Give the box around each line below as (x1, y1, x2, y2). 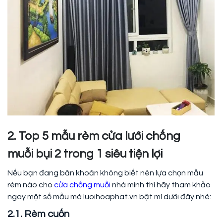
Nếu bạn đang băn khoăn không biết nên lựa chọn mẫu (7, 168, 203, 177)
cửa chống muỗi (54, 180, 111, 189)
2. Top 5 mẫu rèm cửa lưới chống (7, 129, 180, 142)
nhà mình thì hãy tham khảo (111, 180, 211, 189)
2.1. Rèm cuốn (7, 209, 69, 219)
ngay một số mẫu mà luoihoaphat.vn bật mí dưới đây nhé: (7, 192, 211, 201)
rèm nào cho (7, 180, 54, 189)
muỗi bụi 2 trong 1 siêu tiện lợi (7, 147, 163, 160)
